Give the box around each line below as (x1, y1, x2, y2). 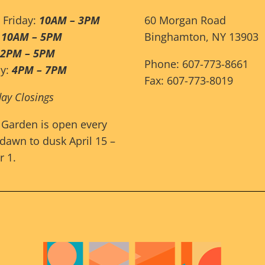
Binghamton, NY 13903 (144, 30, 258, 44)
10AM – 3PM (39, 13, 100, 28)
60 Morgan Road (144, 13, 226, 28)
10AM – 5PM (1, 30, 62, 44)
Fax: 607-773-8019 (144, 73, 233, 88)
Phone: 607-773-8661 (144, 57, 248, 72)
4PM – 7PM (12, 63, 67, 77)
